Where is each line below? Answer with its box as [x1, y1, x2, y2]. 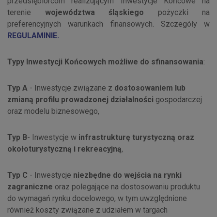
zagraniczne [7, 182, 53, 192]
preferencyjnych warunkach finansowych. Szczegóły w [7, 19, 210, 29]
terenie [7, 8, 45, 17]
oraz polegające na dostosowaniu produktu [53, 182, 200, 192]
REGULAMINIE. [7, 31, 59, 41]
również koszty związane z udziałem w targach [7, 205, 168, 215]
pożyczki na [144, 8, 210, 17]
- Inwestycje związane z [28, 83, 114, 93]
